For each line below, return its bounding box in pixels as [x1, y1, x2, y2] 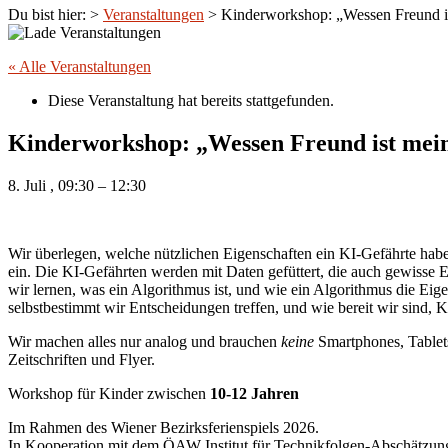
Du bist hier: [8, 6, 90, 24]
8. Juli [8, 177, 50, 195]
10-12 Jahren [210, 385, 299, 403]
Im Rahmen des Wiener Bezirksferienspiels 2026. [8, 419, 319, 437]
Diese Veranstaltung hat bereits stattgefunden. [48, 92, 334, 110]
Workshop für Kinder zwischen [8, 385, 210, 403]
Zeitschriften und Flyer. [8, 351, 155, 369]
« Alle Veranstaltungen [8, 58, 151, 76]
